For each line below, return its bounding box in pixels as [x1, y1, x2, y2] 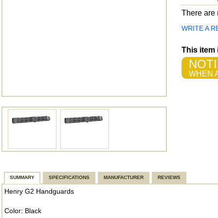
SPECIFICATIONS [49, 175, 90, 180]
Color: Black [4, 207, 41, 215]
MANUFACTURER [104, 175, 144, 180]
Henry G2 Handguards [4, 187, 74, 195]
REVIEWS [158, 175, 181, 180]
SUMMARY [10, 175, 35, 180]
